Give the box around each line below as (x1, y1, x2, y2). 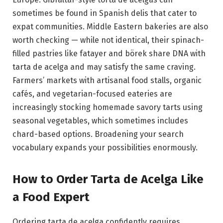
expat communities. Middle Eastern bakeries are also (12, 22, 208, 31)
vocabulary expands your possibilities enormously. (12, 143, 198, 152)
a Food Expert (12, 190, 90, 205)
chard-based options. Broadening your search (12, 129, 184, 139)
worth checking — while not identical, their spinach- (12, 35, 204, 45)
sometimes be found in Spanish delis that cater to (12, 8, 197, 18)
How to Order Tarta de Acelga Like (12, 172, 204, 187)
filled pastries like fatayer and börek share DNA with (12, 49, 206, 58)
